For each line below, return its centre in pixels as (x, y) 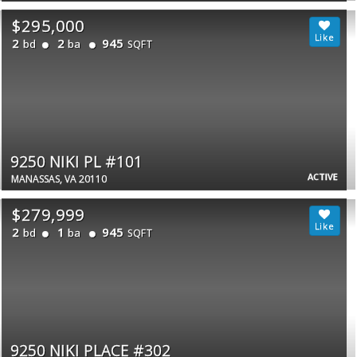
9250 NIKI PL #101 (77, 161)
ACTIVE (322, 176)
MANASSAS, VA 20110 (59, 178)
